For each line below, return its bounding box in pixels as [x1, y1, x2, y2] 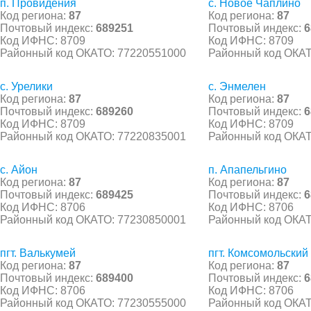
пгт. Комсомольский [208, 246, 308, 259]
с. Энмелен [208, 80, 266, 92]
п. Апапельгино [208, 163, 287, 176]
